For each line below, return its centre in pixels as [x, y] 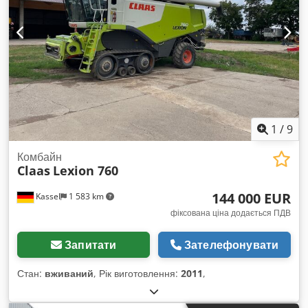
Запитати [91, 245]
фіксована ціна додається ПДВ [231, 213]
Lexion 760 [86, 171]
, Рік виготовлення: [137, 274]
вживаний [69, 274]
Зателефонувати [231, 245]
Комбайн [40, 157]
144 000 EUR [251, 199]
